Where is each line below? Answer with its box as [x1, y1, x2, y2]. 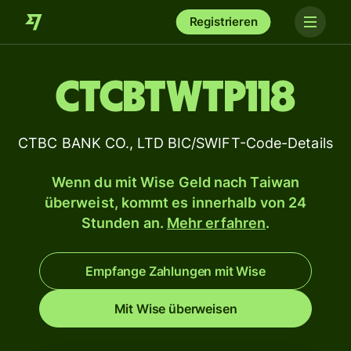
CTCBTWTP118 [56, 76, 295, 120]
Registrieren [189, 14, 258, 29]
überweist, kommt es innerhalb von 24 [44, 194, 307, 211]
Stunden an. [81, 215, 167, 231]
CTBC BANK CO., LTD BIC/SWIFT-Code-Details [18, 135, 333, 151]
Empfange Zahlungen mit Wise [85, 263, 266, 279]
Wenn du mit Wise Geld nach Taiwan [52, 174, 299, 190]
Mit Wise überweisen [114, 301, 237, 317]
